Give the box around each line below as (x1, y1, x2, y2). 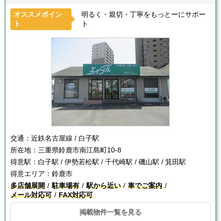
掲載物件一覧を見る (79, 208, 142, 216)
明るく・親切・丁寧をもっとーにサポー (81, 10, 206, 18)
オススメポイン (14, 10, 62, 18)
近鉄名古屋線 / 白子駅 (31, 134, 99, 142)
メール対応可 (10, 191, 52, 199)
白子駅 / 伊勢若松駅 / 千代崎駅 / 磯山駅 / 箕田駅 (38, 158, 186, 166)
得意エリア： (10, 170, 52, 178)
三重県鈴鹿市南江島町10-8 (38, 146, 121, 154)
